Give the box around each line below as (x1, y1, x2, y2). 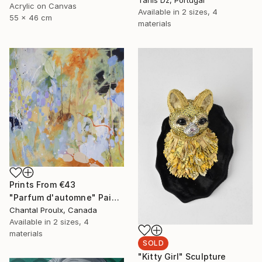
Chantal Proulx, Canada (9, 205, 97, 215)
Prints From (9, 180, 59, 190)
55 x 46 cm (9, 12, 52, 22)
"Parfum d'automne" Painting (111, 192, 119, 203)
